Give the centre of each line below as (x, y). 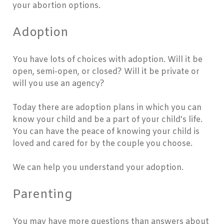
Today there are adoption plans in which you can (107, 108)
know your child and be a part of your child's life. (107, 120)
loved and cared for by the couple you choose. (102, 144)
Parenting (42, 195)
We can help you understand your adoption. (98, 168)
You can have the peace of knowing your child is (106, 132)
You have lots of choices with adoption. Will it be (107, 60)
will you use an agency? (58, 84)
